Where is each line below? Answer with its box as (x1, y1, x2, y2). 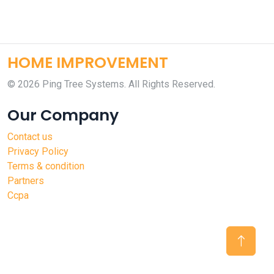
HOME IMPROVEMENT (7, 52, 168, 73)
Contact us (7, 131, 53, 143)
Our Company (7, 105, 119, 126)
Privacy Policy (7, 146, 68, 157)
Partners (7, 175, 44, 187)
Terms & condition (7, 160, 84, 172)
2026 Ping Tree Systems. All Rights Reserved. (18, 78, 215, 90)
